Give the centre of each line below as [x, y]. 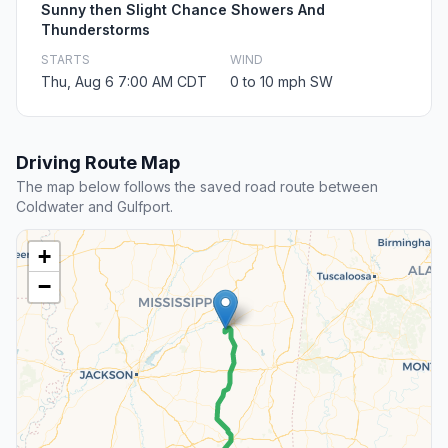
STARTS [65, 60]
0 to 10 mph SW [281, 82]
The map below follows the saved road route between [197, 187]
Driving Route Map [98, 163]
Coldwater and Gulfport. [94, 207]
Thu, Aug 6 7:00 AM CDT [124, 82]
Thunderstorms [95, 30]
